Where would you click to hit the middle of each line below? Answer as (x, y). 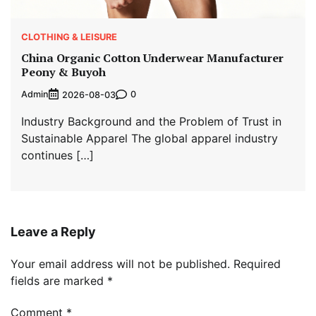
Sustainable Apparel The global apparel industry (150, 138)
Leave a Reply (53, 231)
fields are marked (59, 280)
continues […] (57, 155)
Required (257, 263)
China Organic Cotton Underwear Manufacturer (152, 57)
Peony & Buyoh (63, 72)
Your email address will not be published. (120, 263)
